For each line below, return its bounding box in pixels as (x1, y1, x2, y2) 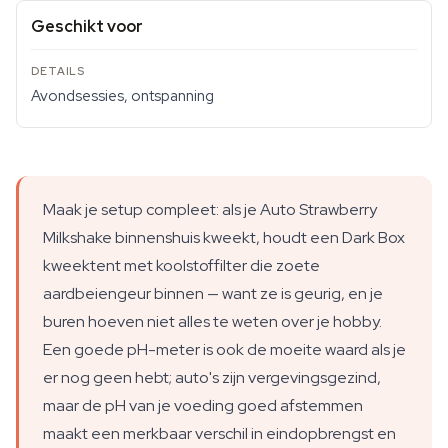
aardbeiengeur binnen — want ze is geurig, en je (43, 283, 383, 304)
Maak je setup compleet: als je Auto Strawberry (43, 199, 377, 220)
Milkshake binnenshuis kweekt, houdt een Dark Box (43, 227, 405, 248)
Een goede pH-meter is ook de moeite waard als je (43, 339, 406, 360)
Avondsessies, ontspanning (31, 86, 214, 106)
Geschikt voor (31, 16, 143, 37)
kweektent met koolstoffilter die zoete (43, 255, 320, 276)
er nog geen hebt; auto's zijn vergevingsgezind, (43, 367, 381, 388)
